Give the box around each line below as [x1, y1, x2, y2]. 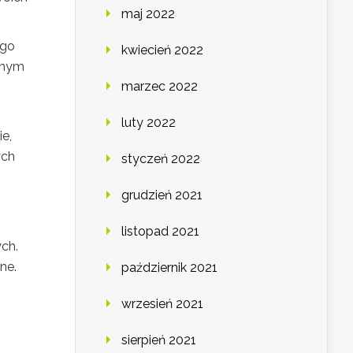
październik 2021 [121, 260, 217, 276]
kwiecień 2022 [121, 43, 203, 58]
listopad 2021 [121, 224, 199, 240]
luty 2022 [121, 115, 176, 131]
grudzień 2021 [121, 188, 203, 203]
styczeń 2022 [121, 151, 200, 167]
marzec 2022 [121, 79, 198, 95]
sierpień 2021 [121, 333, 196, 348]
